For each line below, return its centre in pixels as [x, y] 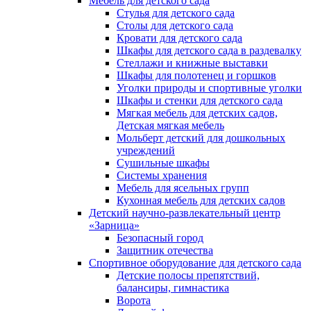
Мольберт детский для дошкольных [201, 138]
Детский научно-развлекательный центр [185, 213]
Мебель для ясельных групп [183, 188]
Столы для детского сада [175, 25]
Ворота [134, 300]
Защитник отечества [165, 250]
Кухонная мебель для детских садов [201, 200]
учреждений [146, 150]
